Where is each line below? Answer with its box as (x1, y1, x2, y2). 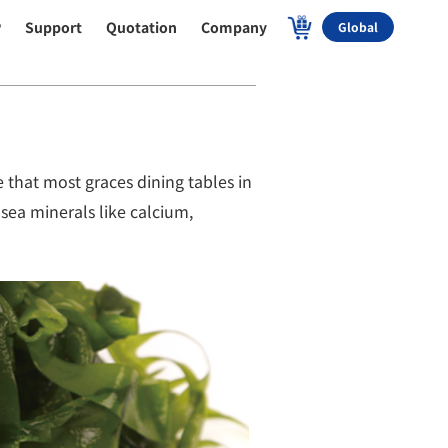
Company (201, 17, 268, 37)
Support (25, 17, 83, 37)
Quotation (106, 17, 178, 37)
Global (338, 18, 379, 35)
